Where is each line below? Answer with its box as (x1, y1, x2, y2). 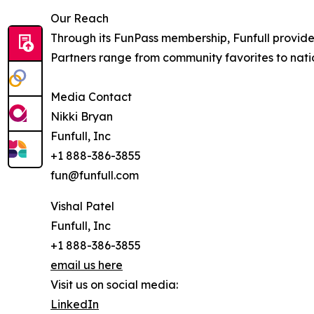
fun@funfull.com (50, 168, 139, 183)
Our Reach (50, 11, 109, 26)
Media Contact (50, 90, 132, 104)
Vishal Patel (50, 199, 114, 214)
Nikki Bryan (50, 109, 113, 124)
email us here (50, 258, 123, 273)
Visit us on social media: (50, 278, 178, 292)
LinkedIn (50, 297, 99, 312)
